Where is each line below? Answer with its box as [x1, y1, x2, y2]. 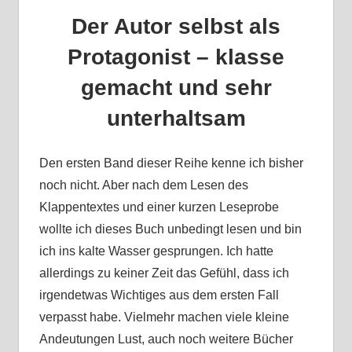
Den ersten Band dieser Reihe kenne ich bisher [38, 156, 303, 170]
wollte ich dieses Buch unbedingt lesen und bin [38, 222, 302, 236]
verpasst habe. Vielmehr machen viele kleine [38, 310, 289, 324]
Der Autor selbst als [71, 14, 280, 39]
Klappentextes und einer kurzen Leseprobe [38, 200, 279, 214]
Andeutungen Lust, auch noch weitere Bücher [38, 332, 293, 346]
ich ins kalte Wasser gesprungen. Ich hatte [38, 244, 273, 258]
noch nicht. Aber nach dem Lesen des [38, 178, 248, 192]
